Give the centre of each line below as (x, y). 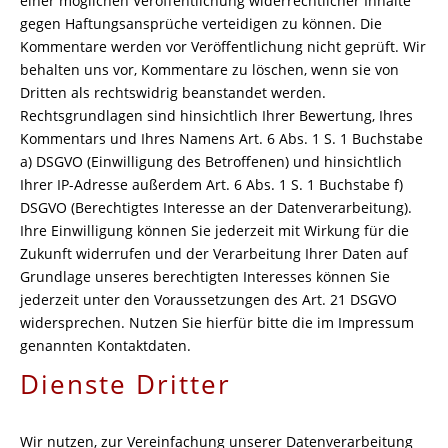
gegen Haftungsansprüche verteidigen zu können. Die (201, 23)
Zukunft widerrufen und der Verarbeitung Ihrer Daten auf (214, 253)
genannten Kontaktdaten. (105, 345)
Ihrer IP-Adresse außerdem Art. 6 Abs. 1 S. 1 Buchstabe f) (211, 184)
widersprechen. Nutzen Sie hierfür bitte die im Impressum (217, 322)
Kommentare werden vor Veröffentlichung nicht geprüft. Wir (223, 46)
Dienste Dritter (125, 384)
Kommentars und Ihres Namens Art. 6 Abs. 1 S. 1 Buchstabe (221, 138)
